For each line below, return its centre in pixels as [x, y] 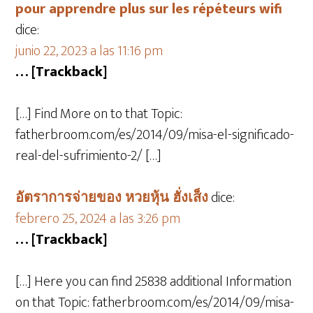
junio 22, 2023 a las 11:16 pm [89, 51]
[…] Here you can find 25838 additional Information [154, 282]
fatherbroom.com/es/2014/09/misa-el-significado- [155, 135]
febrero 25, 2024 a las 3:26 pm [98, 219]
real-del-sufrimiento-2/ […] [89, 156]
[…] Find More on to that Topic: [99, 114]
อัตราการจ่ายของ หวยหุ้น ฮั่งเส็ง [112, 198]
